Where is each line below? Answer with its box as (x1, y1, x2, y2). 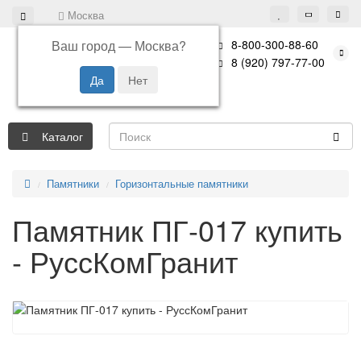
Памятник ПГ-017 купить (12, 209, 342, 250)
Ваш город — (51, 35, 135, 55)
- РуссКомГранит (12, 240, 238, 281)
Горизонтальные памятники (115, 176, 248, 191)
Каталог (41, 128, 83, 144)
